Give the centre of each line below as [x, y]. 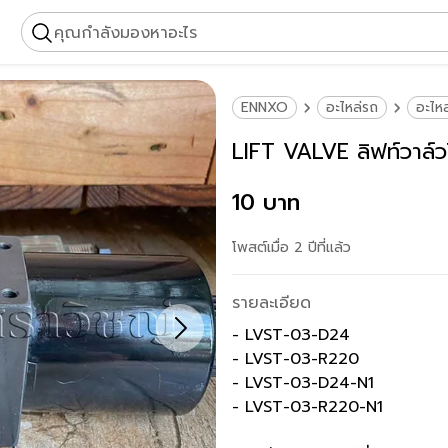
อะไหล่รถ [352, 107]
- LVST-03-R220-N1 [307, 407]
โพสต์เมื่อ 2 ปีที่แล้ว [291, 247]
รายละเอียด [271, 303]
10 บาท [266, 202]
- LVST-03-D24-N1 [303, 383]
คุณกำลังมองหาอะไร [125, 33]
